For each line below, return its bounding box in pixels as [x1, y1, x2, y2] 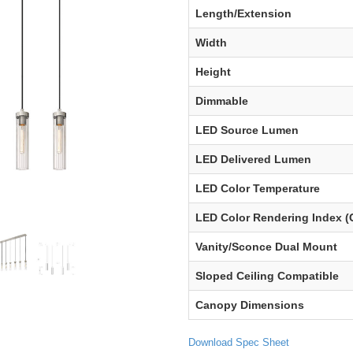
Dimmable [195, 95, 248, 107]
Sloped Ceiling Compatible [195, 269, 339, 282]
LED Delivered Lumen [195, 153, 311, 165]
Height [195, 65, 231, 78]
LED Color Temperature [195, 182, 320, 195]
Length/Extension [195, 7, 292, 20]
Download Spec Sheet [188, 336, 289, 348]
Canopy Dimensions [195, 299, 304, 311]
